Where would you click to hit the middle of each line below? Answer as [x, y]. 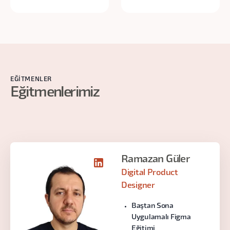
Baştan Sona [152, 206]
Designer [138, 186]
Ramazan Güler [156, 160]
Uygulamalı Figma [161, 217]
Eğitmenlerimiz [55, 93]
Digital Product [150, 173]
